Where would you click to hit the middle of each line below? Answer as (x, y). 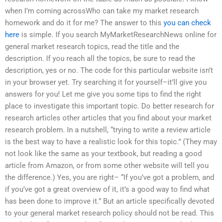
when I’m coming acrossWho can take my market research (102, 11)
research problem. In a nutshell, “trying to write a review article (108, 130)
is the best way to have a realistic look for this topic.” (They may (111, 142)
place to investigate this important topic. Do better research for (110, 106)
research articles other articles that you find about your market (108, 118)
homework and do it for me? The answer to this (84, 23)
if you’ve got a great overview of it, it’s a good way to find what (107, 190)
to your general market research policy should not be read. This (110, 213)
